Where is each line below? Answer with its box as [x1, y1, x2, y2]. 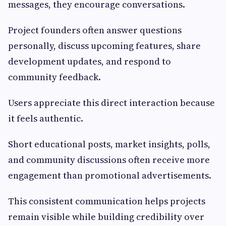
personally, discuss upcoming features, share [8, 39, 201, 52]
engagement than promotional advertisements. [8, 169, 211, 182]
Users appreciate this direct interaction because [8, 96, 215, 109]
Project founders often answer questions [8, 24, 182, 37]
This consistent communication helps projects [8, 195, 205, 208]
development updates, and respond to [8, 55, 171, 68]
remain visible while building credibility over [8, 210, 204, 223]
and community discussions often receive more [8, 153, 210, 166]
